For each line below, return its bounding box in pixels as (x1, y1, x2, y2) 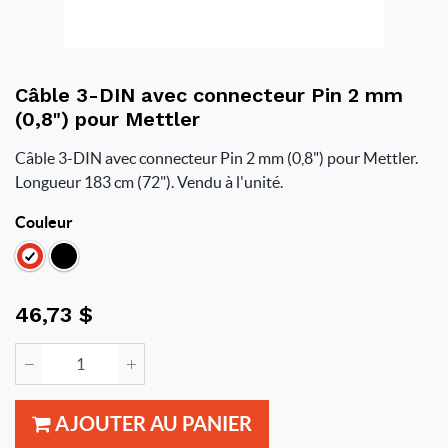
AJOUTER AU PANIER (51, 412, 252, 435)
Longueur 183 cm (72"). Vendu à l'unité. (15, 173, 283, 191)
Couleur (15, 213, 73, 231)
